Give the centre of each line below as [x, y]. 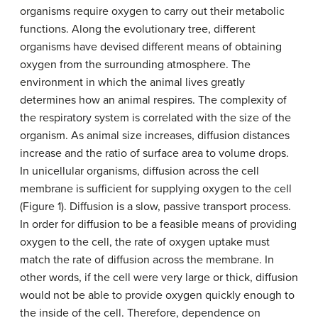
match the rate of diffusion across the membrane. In [147, 260]
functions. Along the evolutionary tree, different [138, 29]
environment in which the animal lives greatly [132, 82]
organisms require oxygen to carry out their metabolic [152, 11]
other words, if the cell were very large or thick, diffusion [159, 278]
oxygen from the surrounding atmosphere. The [135, 65]
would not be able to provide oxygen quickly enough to [157, 295]
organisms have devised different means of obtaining [151, 47]
